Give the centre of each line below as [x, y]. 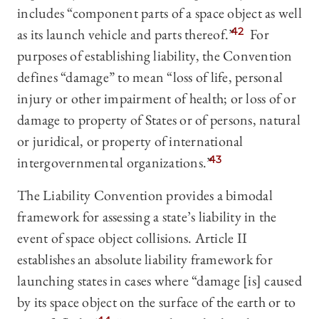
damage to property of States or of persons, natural [159, 120]
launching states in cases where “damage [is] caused [159, 281]
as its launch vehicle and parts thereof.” [126, 35]
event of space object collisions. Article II [132, 238]
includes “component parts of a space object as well [159, 13]
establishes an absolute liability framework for [145, 260]
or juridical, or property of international [130, 141]
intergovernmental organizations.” [115, 163]
